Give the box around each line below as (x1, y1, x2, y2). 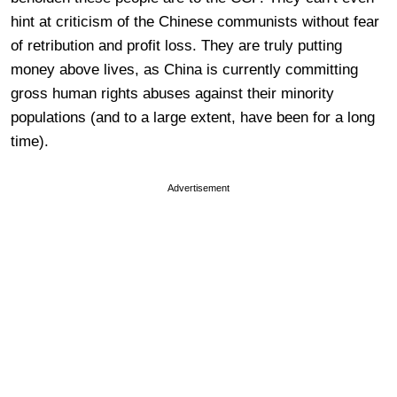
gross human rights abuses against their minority (11, 84, 334, 102)
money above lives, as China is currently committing (11, 60, 358, 78)
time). (11, 132, 49, 150)
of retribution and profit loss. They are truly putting (11, 36, 342, 54)
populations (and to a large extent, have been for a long (11, 108, 375, 126)
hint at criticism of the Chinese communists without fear (11, 12, 379, 30)
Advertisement (167, 182, 230, 193)
